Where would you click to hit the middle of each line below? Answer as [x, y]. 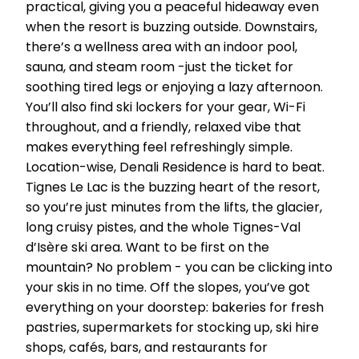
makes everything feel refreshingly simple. [159, 147]
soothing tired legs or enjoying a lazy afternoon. [174, 87]
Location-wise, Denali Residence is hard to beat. [175, 167]
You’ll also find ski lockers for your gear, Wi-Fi [165, 107]
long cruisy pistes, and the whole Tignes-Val [163, 227]
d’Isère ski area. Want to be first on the [147, 247]
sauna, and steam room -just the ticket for [159, 67]
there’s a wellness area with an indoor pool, [161, 47]
